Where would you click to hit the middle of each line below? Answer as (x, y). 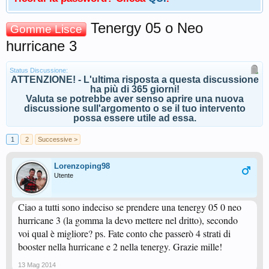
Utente (64, 175)
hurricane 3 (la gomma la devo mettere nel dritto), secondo (128, 220)
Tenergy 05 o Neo (145, 28)
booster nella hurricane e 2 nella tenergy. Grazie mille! (120, 246)
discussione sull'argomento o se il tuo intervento (134, 108)
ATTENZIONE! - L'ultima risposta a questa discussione (134, 80)
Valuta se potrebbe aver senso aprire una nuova (134, 99)
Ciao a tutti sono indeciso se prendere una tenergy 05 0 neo (130, 207)
